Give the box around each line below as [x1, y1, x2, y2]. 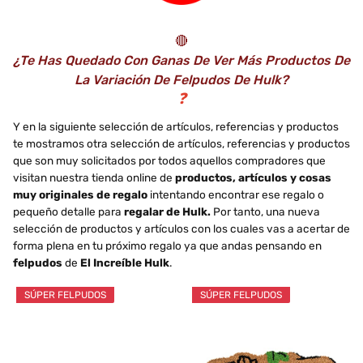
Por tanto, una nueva [211, 204, 320, 218]
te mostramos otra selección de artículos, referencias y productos [13, 136, 350, 150]
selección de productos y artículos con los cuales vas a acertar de [13, 221, 350, 235]
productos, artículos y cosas [175, 170, 331, 184]
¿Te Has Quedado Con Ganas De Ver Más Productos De [13, 52, 350, 68]
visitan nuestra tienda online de [13, 170, 175, 184]
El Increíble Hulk [80, 255, 169, 269]
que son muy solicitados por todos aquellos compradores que [13, 153, 326, 167]
